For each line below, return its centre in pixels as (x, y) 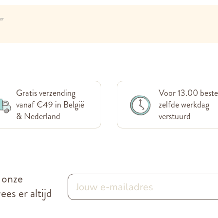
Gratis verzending (46, 93)
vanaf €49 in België (50, 105)
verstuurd (174, 116)
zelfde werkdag (184, 105)
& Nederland (38, 116)
